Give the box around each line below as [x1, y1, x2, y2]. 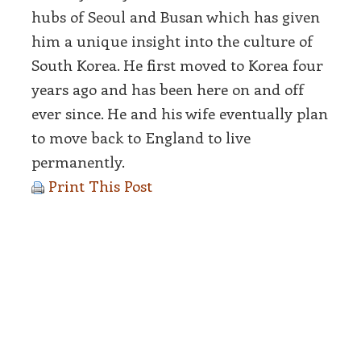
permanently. [31, 151, 125, 172]
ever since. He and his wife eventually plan [31, 102, 328, 123]
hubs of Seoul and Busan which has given [31, 6, 320, 27]
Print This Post [48, 175, 152, 196]
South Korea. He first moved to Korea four [31, 54, 323, 75]
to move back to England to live [31, 127, 251, 147]
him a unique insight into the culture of [31, 30, 313, 51]
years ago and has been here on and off [31, 78, 304, 99]
